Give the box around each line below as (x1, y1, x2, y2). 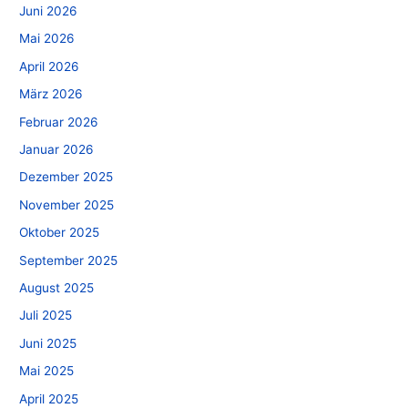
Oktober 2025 (19, 225, 100, 240)
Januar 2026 (19, 141, 95, 157)
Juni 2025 (19, 335, 77, 351)
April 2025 (19, 391, 79, 406)
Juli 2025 (19, 308, 73, 323)
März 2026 (19, 87, 84, 102)
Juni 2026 (19, 3, 78, 18)
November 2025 (19, 197, 115, 212)
